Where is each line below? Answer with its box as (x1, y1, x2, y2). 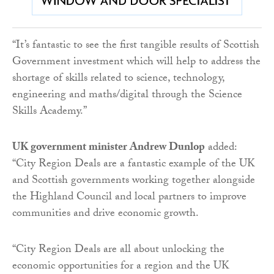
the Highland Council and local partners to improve (12, 188, 246, 207)
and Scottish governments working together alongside (12, 171, 255, 191)
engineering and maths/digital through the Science (12, 86, 242, 105)
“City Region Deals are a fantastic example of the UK (12, 155, 255, 174)
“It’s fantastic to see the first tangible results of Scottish (12, 36, 259, 56)
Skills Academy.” (12, 102, 87, 122)
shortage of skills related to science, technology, (12, 69, 224, 89)
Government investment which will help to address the (12, 53, 261, 72)
